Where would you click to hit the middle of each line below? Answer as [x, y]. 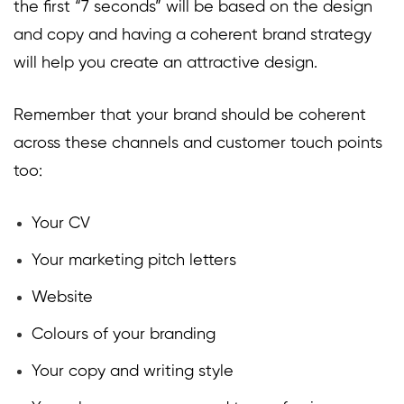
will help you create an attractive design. [165, 64]
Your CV [61, 224]
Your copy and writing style [133, 372]
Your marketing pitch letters [134, 261]
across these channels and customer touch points [198, 144]
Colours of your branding [124, 335]
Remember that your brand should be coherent [190, 116]
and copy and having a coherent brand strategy [193, 36]
